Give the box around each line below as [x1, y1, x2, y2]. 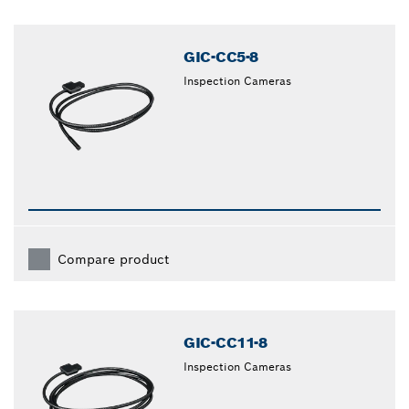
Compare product [58, 251, 169, 268]
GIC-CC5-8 [184, 47, 258, 68]
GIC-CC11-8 [184, 333, 267, 353]
